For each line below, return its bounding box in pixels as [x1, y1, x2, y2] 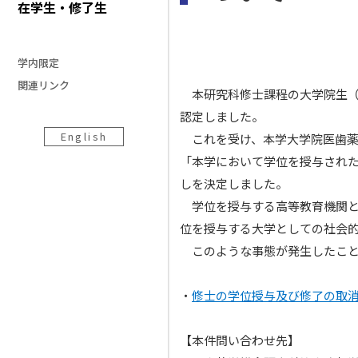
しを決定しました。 [180, 175, 288, 192]
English [60, 128, 108, 144]
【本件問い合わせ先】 [180, 332, 300, 348]
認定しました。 [180, 108, 264, 125]
